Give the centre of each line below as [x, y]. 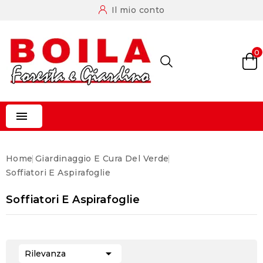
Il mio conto [138, 10]
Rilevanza [45, 254]
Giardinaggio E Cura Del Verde [102, 159]
